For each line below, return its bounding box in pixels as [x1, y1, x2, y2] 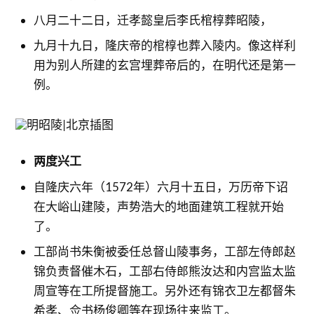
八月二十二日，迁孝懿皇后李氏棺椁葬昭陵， [33, 12, 272, 27]
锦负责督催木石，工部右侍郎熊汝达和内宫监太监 [33, 264, 296, 278]
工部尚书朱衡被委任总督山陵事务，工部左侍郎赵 [33, 244, 296, 259]
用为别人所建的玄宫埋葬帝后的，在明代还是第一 [33, 57, 296, 72]
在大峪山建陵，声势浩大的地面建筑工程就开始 [33, 198, 284, 214]
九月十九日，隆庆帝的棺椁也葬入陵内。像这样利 [33, 38, 296, 53]
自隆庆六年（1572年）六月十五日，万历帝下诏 [33, 179, 288, 194]
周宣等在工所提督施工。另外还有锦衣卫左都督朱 [33, 283, 296, 298]
